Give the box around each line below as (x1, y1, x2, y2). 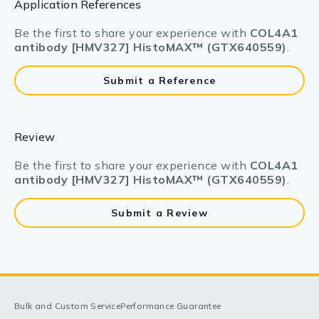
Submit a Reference (103, 74, 216, 87)
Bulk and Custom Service (14, 300, 121, 311)
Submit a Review (111, 206, 208, 219)
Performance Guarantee (120, 300, 221, 311)
